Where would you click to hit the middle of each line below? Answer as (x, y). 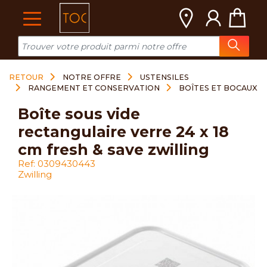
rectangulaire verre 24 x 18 (123, 132)
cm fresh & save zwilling (114, 150)
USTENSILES (164, 77)
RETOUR (26, 77)
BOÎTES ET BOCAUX (218, 88)
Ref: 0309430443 (57, 164)
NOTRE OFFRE (92, 77)
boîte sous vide (24, 114)
